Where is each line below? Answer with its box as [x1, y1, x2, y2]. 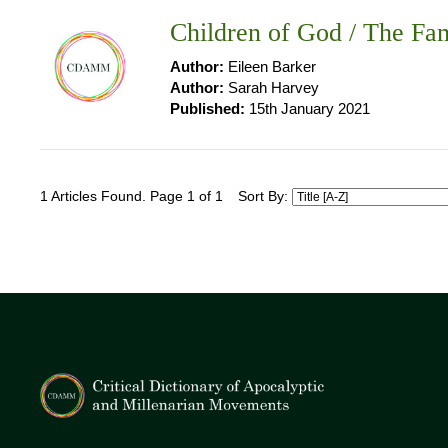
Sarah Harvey [224, 79, 319, 96]
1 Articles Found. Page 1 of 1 [40, 189, 223, 204]
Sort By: [238, 189, 292, 204]
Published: [170, 100, 245, 117]
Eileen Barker [224, 58, 316, 75]
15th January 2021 [245, 100, 370, 117]
